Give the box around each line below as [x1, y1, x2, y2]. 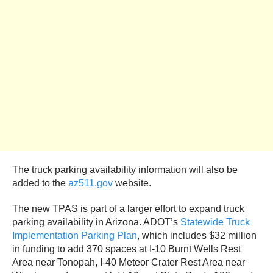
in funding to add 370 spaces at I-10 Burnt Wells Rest [12, 244, 241, 255]
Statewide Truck [180, 217, 250, 228]
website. [113, 178, 151, 189]
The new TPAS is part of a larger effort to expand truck [12, 204, 244, 214]
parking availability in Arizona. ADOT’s [12, 217, 180, 228]
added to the [12, 178, 68, 189]
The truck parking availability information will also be [12, 165, 238, 175]
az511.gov [68, 178, 113, 189]
